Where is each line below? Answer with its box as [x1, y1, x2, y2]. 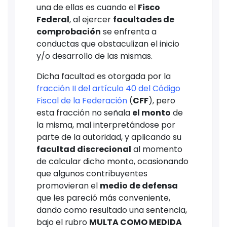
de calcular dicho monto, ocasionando [36, 156, 188, 168]
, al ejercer [69, 14, 113, 26]
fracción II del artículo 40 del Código [36, 83, 180, 95]
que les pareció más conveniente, [36, 192, 170, 204]
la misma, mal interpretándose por [36, 119, 175, 131]
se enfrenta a [101, 26, 157, 38]
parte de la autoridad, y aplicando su [36, 131, 181, 143]
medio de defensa [100, 180, 178, 192]
